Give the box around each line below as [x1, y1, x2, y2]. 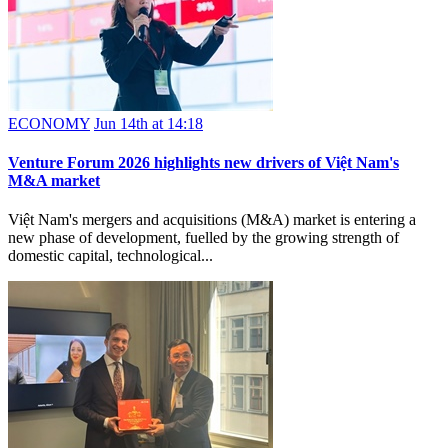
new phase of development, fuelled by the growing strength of [8, 229, 399, 247]
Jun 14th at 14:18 [94, 114, 203, 132]
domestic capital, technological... [8, 247, 213, 265]
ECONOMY [8, 114, 90, 132]
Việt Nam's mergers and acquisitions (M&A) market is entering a [8, 211, 416, 229]
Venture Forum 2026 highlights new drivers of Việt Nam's [8, 153, 399, 171]
